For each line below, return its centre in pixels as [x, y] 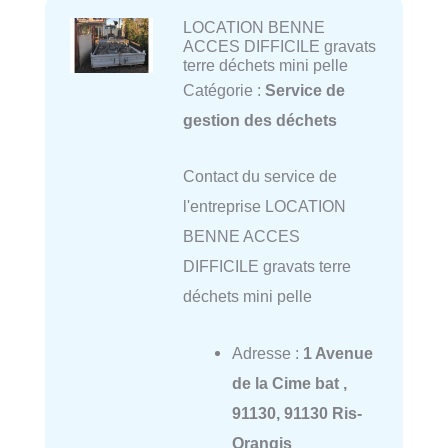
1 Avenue [337, 352]
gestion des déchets [259, 120]
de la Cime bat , [289, 382]
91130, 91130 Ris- [296, 412]
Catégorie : [223, 90]
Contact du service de [259, 176]
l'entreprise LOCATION [264, 206]
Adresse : [267, 352]
